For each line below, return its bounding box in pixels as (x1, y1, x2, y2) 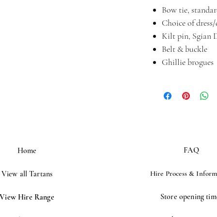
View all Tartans (1, 169, 53, 179)
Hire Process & (150, 169, 197, 178)
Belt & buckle (162, 44, 207, 54)
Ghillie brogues (162, 57, 214, 67)
